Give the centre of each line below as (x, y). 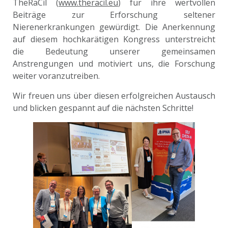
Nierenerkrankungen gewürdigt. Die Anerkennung (114, 27)
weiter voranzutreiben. (56, 76)
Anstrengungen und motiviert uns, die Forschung (114, 64)
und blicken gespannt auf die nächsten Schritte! (103, 108)
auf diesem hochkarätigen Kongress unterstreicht (114, 39)
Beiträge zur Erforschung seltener (114, 15)
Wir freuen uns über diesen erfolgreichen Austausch (114, 96)
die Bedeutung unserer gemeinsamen (114, 52)
